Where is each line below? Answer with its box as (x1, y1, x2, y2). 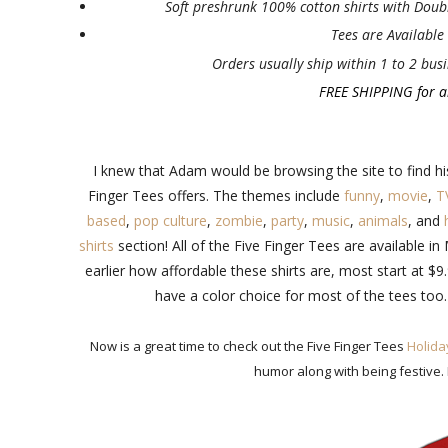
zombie (214, 210, 263, 230)
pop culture (133, 210, 207, 230)
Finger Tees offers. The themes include (88, 185, 344, 205)
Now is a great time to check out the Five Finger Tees (90, 336, 407, 355)
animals (357, 210, 408, 230)
